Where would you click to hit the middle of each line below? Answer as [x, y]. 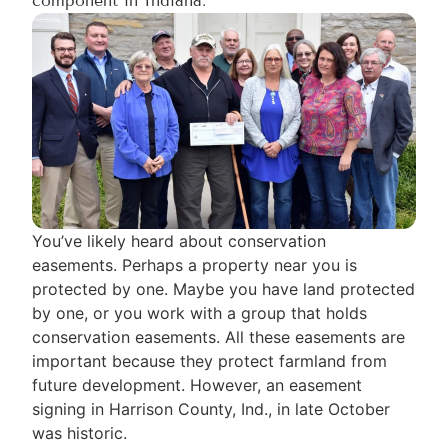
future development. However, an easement [197, 384]
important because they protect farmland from [210, 360]
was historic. [80, 432]
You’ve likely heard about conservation [179, 240]
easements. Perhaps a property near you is [195, 264]
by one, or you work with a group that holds [200, 312]
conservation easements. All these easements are [219, 336]
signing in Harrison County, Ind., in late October [211, 408]
